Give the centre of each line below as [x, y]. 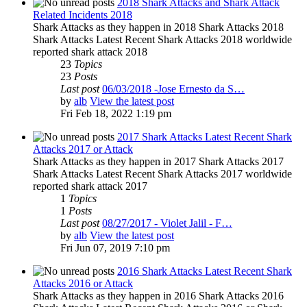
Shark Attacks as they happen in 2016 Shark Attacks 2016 [158, 296]
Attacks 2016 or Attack [83, 284]
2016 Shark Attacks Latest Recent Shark [205, 271]
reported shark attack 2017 [90, 186]
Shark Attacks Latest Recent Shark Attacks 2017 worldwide [162, 174]
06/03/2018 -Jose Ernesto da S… [173, 89]
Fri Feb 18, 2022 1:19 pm [116, 114]
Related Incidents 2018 [83, 15]
